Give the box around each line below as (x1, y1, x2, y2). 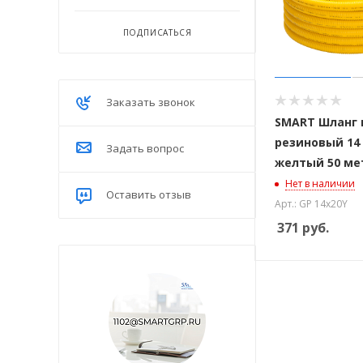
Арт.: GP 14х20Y (275, 197, 348, 211)
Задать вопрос (106, 140, 184, 156)
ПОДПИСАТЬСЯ (122, 26, 192, 38)
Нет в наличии (285, 177, 355, 191)
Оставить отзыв (106, 186, 191, 202)
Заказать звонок (106, 94, 195, 109)
